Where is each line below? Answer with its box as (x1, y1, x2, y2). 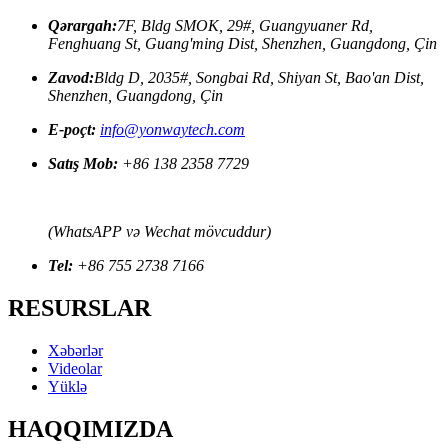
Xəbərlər (48, 341, 103, 359)
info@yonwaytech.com (100, 120, 245, 138)
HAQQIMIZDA (8, 415, 173, 442)
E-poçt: (48, 120, 96, 138)
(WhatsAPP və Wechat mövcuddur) (48, 222, 271, 240)
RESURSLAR (8, 294, 151, 321)
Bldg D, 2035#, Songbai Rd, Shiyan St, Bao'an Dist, (94, 68, 424, 86)
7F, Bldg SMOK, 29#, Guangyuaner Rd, (117, 16, 373, 34)
